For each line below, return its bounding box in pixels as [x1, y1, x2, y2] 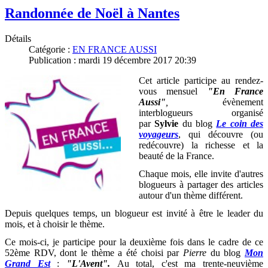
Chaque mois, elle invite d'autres [139, 168, 263, 179]
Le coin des [216, 118, 264, 129]
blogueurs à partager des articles [139, 179, 263, 190]
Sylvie [154, 118, 179, 129]
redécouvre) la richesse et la [139, 139, 263, 150]
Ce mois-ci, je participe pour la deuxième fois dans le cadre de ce [5, 236, 263, 247]
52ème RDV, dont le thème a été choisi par [5, 247, 183, 258]
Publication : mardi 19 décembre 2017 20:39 [29, 54, 196, 65]
